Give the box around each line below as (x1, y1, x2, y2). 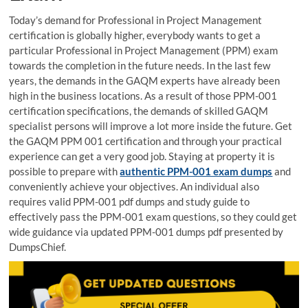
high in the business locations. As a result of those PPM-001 (9, 89, 278, 102)
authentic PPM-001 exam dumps (120, 164, 273, 177)
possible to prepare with (9, 164, 120, 177)
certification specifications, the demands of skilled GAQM (9, 104, 269, 117)
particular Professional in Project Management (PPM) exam (9, 43, 278, 56)
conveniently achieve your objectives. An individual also (9, 179, 260, 192)
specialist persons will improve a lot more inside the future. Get (9, 119, 293, 132)
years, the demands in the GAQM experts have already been (9, 74, 280, 87)
